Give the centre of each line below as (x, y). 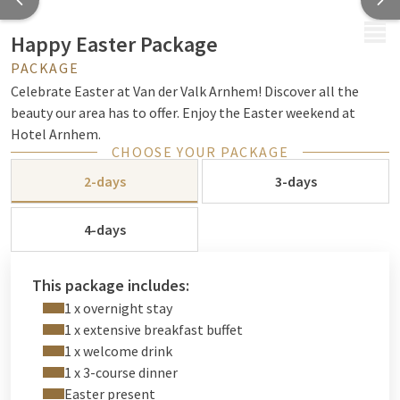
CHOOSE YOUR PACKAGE (200, 152)
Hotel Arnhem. (56, 134)
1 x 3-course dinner (121, 372)
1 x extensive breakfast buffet (154, 329)
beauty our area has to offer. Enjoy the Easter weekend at (183, 112)
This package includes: (111, 285)
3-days (296, 181)
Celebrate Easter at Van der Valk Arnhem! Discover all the (185, 91)
